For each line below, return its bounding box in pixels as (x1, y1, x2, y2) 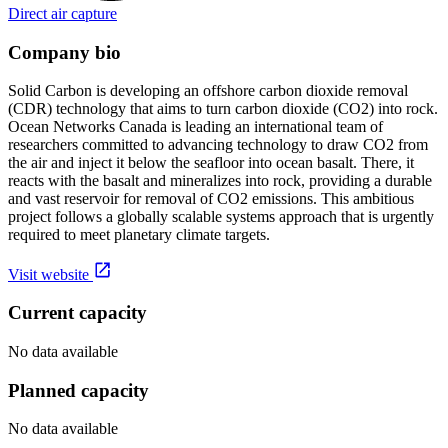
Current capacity (8, 302, 147, 324)
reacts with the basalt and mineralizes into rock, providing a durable (8, 172, 432, 190)
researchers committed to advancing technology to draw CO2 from (8, 136, 428, 154)
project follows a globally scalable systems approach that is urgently (8, 208, 434, 226)
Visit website (8, 265, 89, 283)
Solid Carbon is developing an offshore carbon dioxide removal (8, 82, 408, 100)
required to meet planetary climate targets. (8, 226, 270, 244)
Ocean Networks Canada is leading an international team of (8, 118, 383, 136)
